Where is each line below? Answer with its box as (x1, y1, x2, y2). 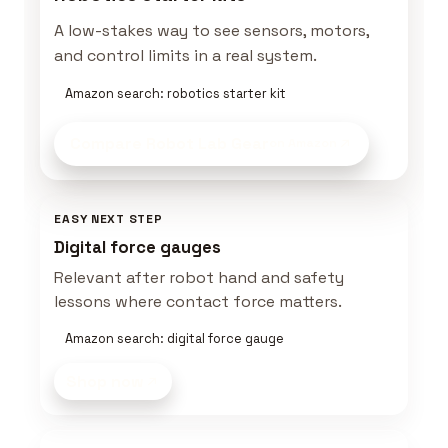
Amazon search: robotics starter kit (64, 85, 286, 103)
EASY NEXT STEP (54, 211, 163, 228)
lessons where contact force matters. (54, 291, 343, 313)
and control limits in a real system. (54, 44, 318, 66)
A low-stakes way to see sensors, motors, (54, 19, 370, 41)
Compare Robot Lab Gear (70, 133, 270, 155)
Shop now (66, 371, 145, 393)
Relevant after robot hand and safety (54, 267, 345, 289)
